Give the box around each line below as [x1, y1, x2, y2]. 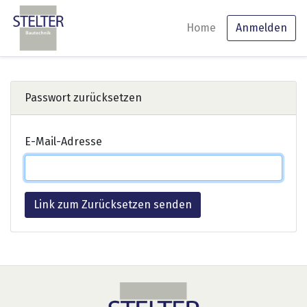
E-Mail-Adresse [25, 135, 102, 148]
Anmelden [236, 21, 287, 34]
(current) [215, 21, 261, 34]
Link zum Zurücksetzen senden [34, 198, 192, 211]
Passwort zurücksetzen [25, 91, 142, 104]
